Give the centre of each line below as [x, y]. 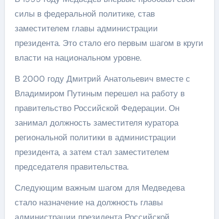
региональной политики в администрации [95, 137]
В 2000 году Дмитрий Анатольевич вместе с [102, 78]
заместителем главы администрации [86, 28]
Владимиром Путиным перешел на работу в [99, 93]
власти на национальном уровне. [78, 57]
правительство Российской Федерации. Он [97, 108]
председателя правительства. [71, 166]
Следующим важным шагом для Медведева [99, 187]
